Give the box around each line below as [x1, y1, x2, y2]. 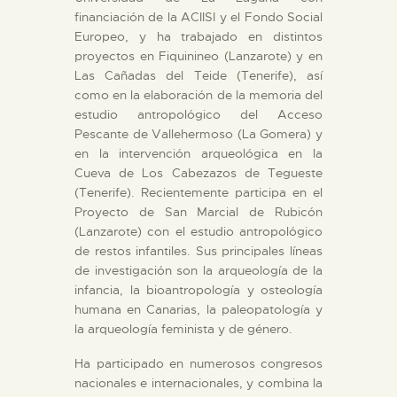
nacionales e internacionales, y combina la [74, 374, 323, 391]
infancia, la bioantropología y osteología [74, 281, 323, 298]
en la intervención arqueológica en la [74, 144, 323, 161]
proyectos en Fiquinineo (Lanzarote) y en [74, 47, 323, 64]
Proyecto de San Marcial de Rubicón [74, 203, 323, 220]
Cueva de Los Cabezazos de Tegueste [74, 164, 323, 181]
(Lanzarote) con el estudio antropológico [74, 222, 323, 239]
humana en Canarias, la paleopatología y [74, 300, 323, 317]
